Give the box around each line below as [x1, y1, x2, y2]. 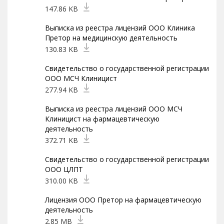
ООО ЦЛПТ [45, 164, 83, 174]
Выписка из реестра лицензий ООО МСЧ [45, 104, 182, 113]
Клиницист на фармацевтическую [45, 114, 159, 123]
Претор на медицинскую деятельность [45, 33, 177, 42]
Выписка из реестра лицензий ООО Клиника [45, 23, 195, 32]
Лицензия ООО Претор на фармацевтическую [45, 195, 201, 204]
